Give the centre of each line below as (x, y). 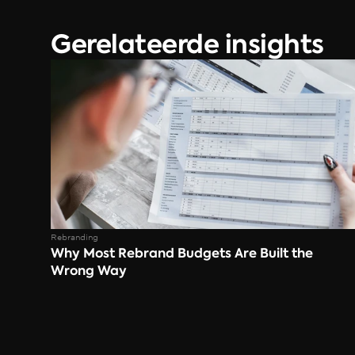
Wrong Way (89, 271)
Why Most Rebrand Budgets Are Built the (182, 253)
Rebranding (74, 237)
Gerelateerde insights (187, 44)
